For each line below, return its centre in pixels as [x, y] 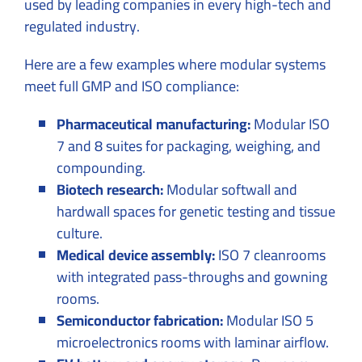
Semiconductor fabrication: [140, 320]
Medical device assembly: [136, 255]
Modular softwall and [230, 189]
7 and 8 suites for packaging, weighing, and [189, 145]
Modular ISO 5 [268, 320]
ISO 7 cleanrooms [270, 255]
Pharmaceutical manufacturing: [154, 124]
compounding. [101, 167]
